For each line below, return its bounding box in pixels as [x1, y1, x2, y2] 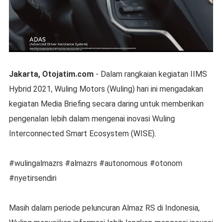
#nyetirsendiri [8, 173, 56, 183]
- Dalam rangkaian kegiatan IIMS [93, 69, 207, 79]
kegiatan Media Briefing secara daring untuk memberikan [8, 99, 204, 109]
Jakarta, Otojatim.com [8, 69, 94, 79]
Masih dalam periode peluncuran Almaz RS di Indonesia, [8, 203, 200, 213]
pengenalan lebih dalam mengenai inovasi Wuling [8, 114, 175, 124]
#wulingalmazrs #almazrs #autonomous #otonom [8, 159, 182, 168]
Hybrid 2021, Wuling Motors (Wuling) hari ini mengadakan [8, 84, 203, 94]
